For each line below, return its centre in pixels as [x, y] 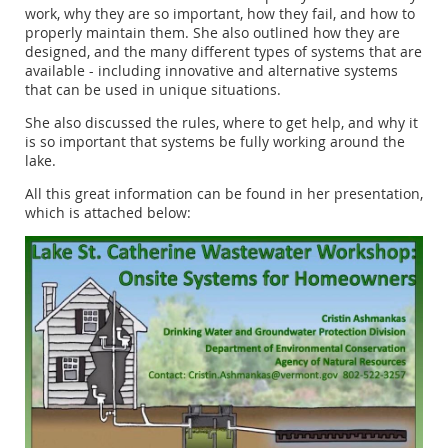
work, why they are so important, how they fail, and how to [220, 14]
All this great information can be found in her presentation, [224, 194]
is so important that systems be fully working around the [215, 142]
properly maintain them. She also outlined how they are [212, 33]
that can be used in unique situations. [155, 90]
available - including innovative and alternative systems [211, 71]
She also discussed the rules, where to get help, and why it [221, 123]
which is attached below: [108, 213]
